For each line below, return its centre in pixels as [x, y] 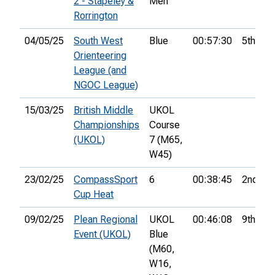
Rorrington [96, 16]
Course [165, 125]
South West [98, 41]
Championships [107, 125]
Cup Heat [94, 195]
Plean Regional [106, 220]
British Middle [103, 110]
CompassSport [106, 180]
